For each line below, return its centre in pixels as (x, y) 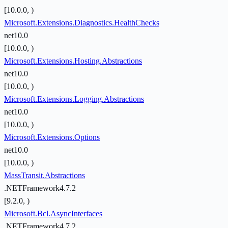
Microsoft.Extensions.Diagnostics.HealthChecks (82, 23)
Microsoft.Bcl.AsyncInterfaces (53, 214)
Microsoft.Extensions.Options (52, 137)
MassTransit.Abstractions (45, 176)
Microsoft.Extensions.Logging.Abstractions (74, 99)
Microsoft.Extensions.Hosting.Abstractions (73, 61)
